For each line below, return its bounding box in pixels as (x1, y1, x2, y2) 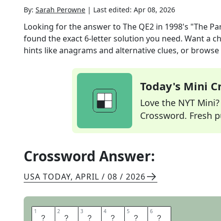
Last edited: (93, 5, 134, 14)
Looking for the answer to (24, 21, 123, 32)
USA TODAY (24, 171, 71, 182)
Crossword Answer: (24, 147, 155, 165)
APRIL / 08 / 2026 (75, 171, 146, 182)
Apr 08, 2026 (134, 5, 175, 14)
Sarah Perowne (36, 5, 85, 14)
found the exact (24, 33, 84, 44)
